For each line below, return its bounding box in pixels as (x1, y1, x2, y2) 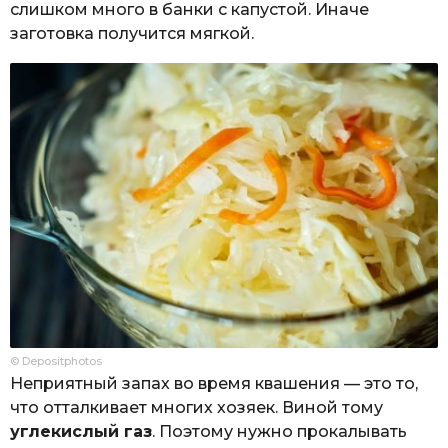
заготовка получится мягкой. (10, 24, 254, 44)
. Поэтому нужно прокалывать (152, 421, 407, 441)
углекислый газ (10, 421, 152, 441)
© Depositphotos (10, 353, 102, 368)
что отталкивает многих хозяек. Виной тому (10, 397, 383, 417)
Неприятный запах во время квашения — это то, (10, 373, 418, 393)
